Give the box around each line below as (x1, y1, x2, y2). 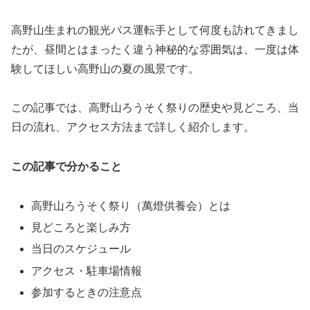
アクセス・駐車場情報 (31, 264, 143, 277)
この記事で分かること (11, 161, 122, 173)
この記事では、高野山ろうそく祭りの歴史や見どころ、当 (11, 102, 299, 114)
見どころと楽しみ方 (31, 221, 131, 234)
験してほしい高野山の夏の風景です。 (11, 62, 199, 75)
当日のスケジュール (31, 243, 131, 255)
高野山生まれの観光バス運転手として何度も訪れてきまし (11, 24, 299, 36)
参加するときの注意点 (31, 286, 143, 298)
